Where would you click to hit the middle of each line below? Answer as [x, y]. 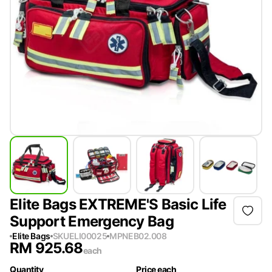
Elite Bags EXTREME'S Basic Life [118, 204]
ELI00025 [88, 236]
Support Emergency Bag [92, 221]
